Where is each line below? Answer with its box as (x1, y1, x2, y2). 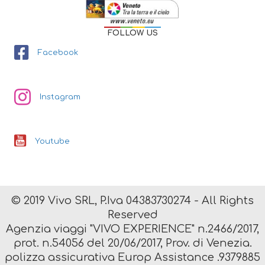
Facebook (38, 48, 78, 57)
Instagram (40, 92, 80, 101)
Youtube (35, 137, 70, 146)
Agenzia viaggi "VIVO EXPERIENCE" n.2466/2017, (6, 222, 259, 235)
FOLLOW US (107, 28, 158, 37)
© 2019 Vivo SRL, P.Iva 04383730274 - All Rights (11, 194, 254, 206)
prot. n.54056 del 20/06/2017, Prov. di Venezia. (13, 237, 252, 249)
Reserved (107, 208, 158, 221)
